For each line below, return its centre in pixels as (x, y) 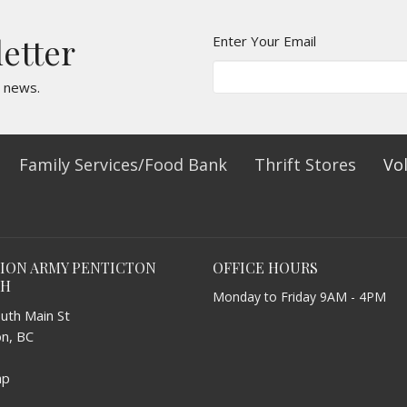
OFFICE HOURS (265, 267)
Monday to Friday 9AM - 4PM (299, 297)
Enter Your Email (264, 40)
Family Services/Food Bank (123, 164)
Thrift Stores (305, 164)
